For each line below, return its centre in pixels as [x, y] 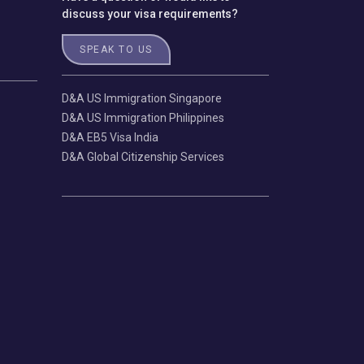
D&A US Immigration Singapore [142, 98]
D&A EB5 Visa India [110, 137]
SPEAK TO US [116, 49]
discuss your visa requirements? [150, 13]
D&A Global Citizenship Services [143, 156]
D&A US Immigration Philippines [143, 117]
